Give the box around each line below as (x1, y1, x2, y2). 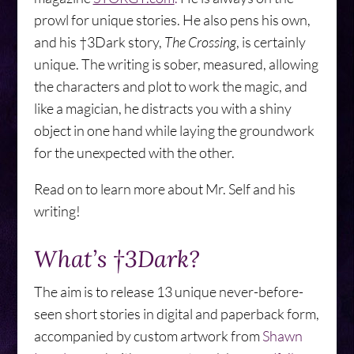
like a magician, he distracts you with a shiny (33, 100, 292, 117)
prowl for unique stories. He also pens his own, (33, 11, 311, 28)
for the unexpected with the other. (33, 144, 235, 161)
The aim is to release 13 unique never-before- (33, 283, 303, 300)
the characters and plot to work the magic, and (33, 77, 307, 95)
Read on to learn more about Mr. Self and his (33, 180, 296, 198)
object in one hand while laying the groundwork (33, 122, 314, 139)
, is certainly (235, 33, 306, 51)
